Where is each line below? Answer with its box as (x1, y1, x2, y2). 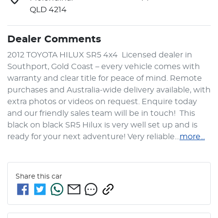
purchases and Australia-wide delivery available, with (7, 86, 211, 94)
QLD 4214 (30, 5, 67, 14)
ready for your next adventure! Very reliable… (7, 132, 180, 141)
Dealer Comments (7, 34, 101, 44)
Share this (16, 173, 52, 180)
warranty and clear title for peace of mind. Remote (7, 74, 202, 82)
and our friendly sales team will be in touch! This (7, 109, 195, 117)
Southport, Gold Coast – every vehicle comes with (7, 62, 200, 71)
